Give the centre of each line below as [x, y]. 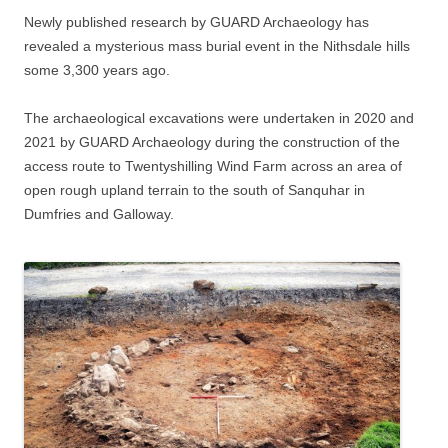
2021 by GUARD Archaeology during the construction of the [212, 142]
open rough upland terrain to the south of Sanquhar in [194, 190]
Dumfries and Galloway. [99, 214]
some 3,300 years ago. [97, 70]
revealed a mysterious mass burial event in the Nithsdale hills [217, 46]
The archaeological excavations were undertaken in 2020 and [219, 118]
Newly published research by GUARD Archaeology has [196, 22]
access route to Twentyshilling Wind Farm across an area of [213, 166]
